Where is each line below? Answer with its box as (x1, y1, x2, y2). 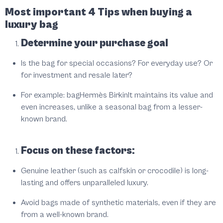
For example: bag (21, 91, 80, 100)
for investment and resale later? (21, 71, 132, 80)
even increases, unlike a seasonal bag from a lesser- (21, 103, 203, 112)
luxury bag (5, 19, 58, 31)
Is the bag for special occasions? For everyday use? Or (21, 59, 213, 68)
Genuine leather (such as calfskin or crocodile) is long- (21, 166, 209, 176)
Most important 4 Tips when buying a (5, 6, 192, 19)
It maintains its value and (128, 91, 213, 100)
